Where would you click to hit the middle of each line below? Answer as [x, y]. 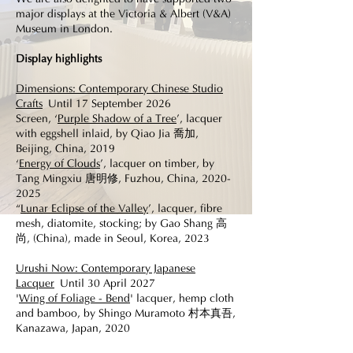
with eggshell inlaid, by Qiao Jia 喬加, [107, 134]
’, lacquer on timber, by [157, 164]
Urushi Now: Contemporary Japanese [106, 269]
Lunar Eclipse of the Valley [84, 209]
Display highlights [59, 59]
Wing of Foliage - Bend [74, 299]
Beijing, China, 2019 [65, 149]
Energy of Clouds [59, 164]
